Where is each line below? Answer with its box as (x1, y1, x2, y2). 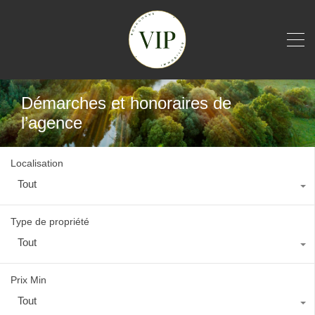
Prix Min (11, 274, 46, 285)
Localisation (11, 157, 63, 169)
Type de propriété (11, 215, 89, 227)
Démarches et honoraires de (21, 93, 231, 112)
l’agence (21, 112, 82, 132)
